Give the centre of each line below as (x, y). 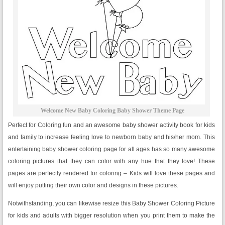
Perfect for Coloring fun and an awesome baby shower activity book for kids (111, 125)
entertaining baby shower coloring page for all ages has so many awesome (111, 149)
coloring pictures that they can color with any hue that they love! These (111, 161)
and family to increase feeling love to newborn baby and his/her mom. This (111, 137)
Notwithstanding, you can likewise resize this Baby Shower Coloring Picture (111, 204)
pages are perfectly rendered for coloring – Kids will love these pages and (111, 174)
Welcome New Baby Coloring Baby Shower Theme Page (112, 111)
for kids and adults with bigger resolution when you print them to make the (111, 216)
